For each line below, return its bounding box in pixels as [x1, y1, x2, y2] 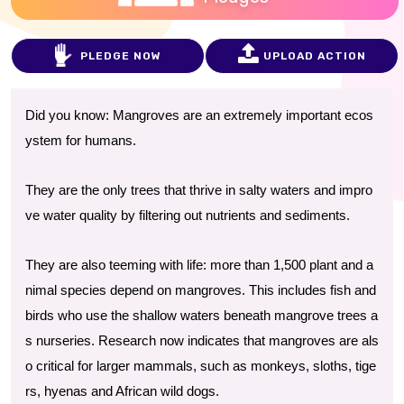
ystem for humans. [25, 133, 136, 148]
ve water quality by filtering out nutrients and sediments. [25, 208, 350, 223]
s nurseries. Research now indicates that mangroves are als [25, 334, 379, 348]
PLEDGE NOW [79, 50, 161, 62]
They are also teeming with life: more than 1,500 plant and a [25, 258, 373, 272]
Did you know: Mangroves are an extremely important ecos [25, 108, 373, 123]
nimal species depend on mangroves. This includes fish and [25, 283, 376, 298]
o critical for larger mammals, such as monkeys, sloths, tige [25, 359, 376, 373]
